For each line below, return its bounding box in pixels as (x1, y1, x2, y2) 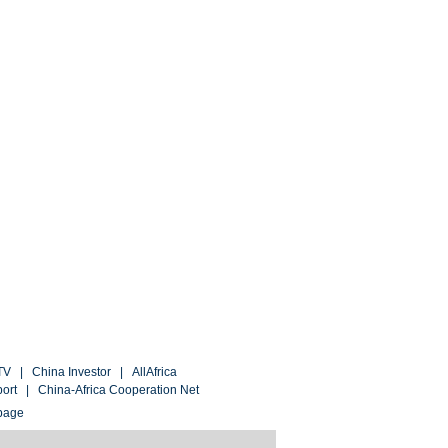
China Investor (32, 365, 111, 379)
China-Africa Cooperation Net (38, 383, 199, 397)
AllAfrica (132, 365, 177, 379)
